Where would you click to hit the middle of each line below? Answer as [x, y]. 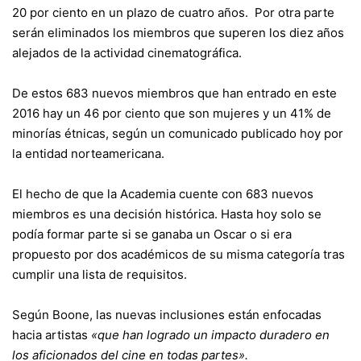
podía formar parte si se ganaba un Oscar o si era [152, 234]
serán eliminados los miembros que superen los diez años [178, 32]
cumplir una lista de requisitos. [100, 274]
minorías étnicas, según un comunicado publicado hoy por [178, 133]
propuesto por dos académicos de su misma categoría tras [178, 254]
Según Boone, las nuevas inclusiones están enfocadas [167, 314]
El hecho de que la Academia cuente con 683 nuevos [163, 193]
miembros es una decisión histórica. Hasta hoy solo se [167, 214]
